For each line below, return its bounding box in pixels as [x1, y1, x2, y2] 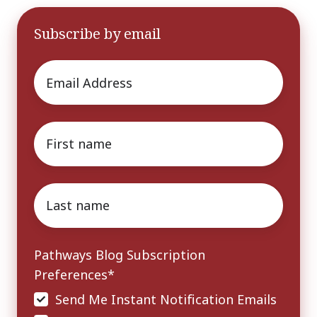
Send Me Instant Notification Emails [55, 290, 277, 308]
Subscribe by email [34, 24, 161, 44]
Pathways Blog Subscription [34, 246, 205, 263]
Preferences [34, 265, 108, 283]
